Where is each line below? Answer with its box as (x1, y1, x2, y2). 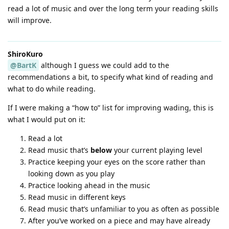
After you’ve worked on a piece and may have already (28, 215, 210, 225)
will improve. (8, 15, 52, 25)
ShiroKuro (8, 49, 43, 59)
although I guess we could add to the (39, 60, 169, 70)
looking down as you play (28, 168, 114, 178)
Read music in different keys (28, 192, 126, 202)
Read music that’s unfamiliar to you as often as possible (28, 203, 219, 214)
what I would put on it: (8, 114, 85, 124)
